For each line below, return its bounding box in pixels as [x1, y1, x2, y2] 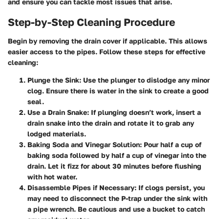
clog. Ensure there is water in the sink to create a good [27, 86, 209, 95]
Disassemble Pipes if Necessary [27, 183, 134, 192]
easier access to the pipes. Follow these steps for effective [8, 47, 205, 56]
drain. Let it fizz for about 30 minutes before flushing [27, 161, 201, 170]
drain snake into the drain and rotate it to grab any [27, 118, 194, 127]
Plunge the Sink [27, 75, 79, 84]
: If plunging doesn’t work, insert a [87, 108, 201, 116]
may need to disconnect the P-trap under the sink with [27, 194, 207, 202]
